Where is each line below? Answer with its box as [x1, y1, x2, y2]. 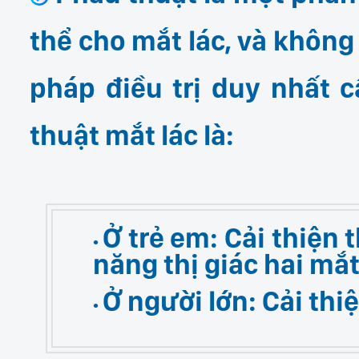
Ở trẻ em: [103, 221, 219, 255]
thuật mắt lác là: [30, 119, 234, 152]
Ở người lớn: [103, 284, 256, 317]
